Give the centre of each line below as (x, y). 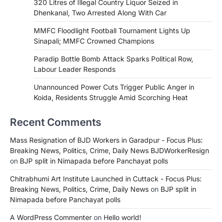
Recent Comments (55, 122)
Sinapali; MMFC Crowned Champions (94, 41)
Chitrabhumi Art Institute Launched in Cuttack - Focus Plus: (106, 178)
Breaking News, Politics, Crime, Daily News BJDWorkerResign (110, 150)
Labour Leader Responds (75, 69)
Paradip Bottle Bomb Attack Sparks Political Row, (113, 58)
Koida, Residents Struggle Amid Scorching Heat (111, 97)
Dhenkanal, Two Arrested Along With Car (100, 12)
